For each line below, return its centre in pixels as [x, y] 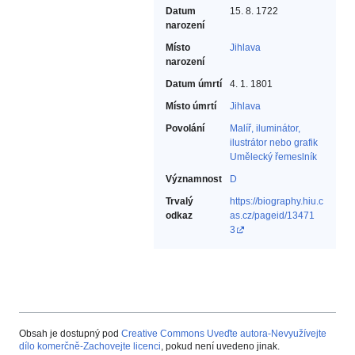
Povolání [185, 129]
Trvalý [179, 202]
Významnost [194, 179]
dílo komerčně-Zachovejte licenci [90, 347]
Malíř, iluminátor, [265, 129]
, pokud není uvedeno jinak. [220, 347]
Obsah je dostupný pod [70, 334]
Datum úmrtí [194, 84]
